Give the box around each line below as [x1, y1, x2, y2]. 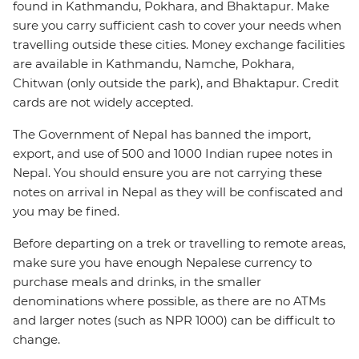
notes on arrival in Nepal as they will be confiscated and [13, 184, 343, 200]
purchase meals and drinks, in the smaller [13, 274, 261, 290]
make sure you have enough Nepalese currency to [13, 255, 312, 271]
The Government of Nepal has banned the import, [13, 127, 311, 143]
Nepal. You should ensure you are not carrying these [13, 165, 322, 181]
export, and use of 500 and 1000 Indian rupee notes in [13, 146, 333, 162]
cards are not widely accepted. [13, 95, 193, 111]
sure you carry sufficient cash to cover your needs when [13, 18, 341, 34]
